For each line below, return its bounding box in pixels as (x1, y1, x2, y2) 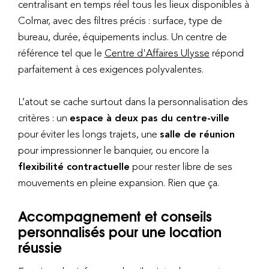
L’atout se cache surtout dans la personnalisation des (18, 95, 248, 108)
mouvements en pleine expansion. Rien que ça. (18, 177, 219, 189)
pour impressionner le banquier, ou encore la (18, 144, 209, 157)
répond (210, 47, 244, 59)
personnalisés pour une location (18, 220, 222, 241)
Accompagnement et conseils (18, 205, 212, 226)
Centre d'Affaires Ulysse (104, 47, 210, 59)
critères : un (18, 112, 70, 124)
